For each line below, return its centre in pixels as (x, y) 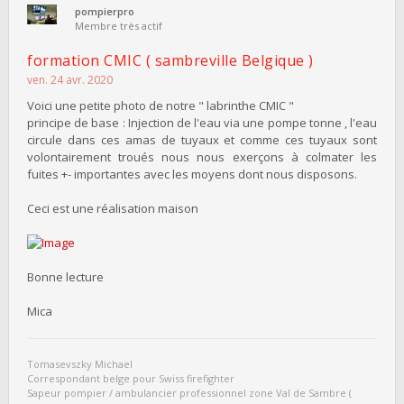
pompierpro (105, 11)
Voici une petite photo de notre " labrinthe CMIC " (161, 105)
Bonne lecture (65, 276)
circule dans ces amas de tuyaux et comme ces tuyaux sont (202, 139)
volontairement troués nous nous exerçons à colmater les (202, 156)
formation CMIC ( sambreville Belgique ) (170, 60)
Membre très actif (119, 26)
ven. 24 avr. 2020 (70, 79)
